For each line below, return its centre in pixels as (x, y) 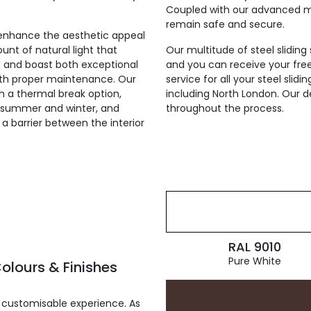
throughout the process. (225, 108)
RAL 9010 (254, 247)
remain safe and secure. (225, 24)
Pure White (254, 261)
